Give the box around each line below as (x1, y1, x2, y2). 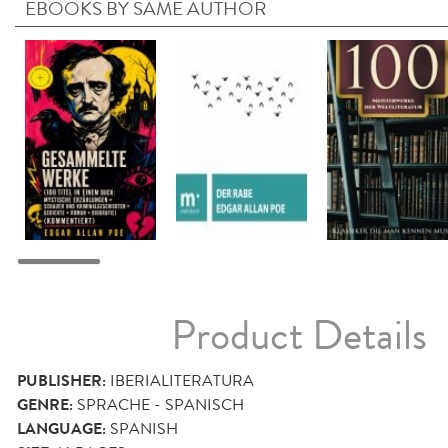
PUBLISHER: (17, 369, 106, 394)
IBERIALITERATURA (110, 369, 254, 393)
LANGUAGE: (17, 417, 106, 442)
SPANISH (110, 417, 178, 441)
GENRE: (17, 393, 73, 418)
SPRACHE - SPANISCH (77, 393, 244, 417)
